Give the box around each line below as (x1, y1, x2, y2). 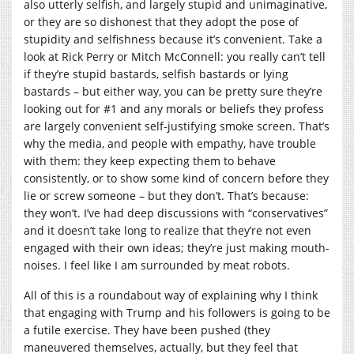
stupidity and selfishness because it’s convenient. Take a (24, 31, 322, 47)
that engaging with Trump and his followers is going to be (24, 304, 330, 320)
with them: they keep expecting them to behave (24, 153, 276, 168)
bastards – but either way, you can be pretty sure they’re (24, 83, 322, 99)
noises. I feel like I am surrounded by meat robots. (24, 257, 290, 273)
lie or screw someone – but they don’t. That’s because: (24, 187, 309, 203)
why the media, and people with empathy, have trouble (24, 135, 316, 151)
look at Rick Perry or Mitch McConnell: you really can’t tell (24, 48, 326, 64)
